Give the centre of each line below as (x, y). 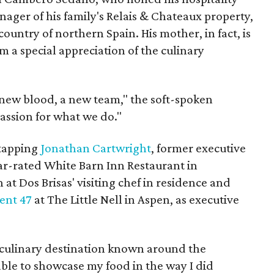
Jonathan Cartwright (96, 148)
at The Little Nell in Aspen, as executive (135, 199)
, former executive (198, 148)
